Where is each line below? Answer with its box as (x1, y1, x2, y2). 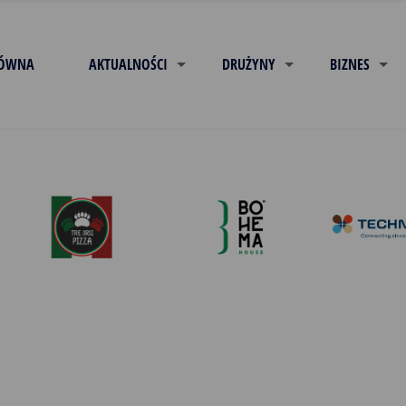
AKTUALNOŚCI (88, 54, 168, 74)
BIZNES (329, 54, 370, 74)
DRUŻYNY (221, 54, 275, 74)
